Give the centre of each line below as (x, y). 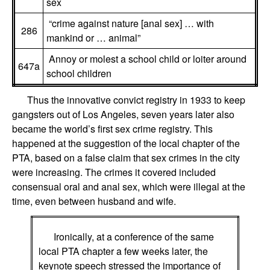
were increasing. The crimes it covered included (114, 172)
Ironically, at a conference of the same (134, 237)
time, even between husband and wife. (94, 201)
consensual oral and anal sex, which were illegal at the (129, 186)
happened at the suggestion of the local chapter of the (126, 143)
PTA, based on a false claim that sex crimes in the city (126, 157)
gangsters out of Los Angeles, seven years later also (123, 114)
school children (79, 73)
